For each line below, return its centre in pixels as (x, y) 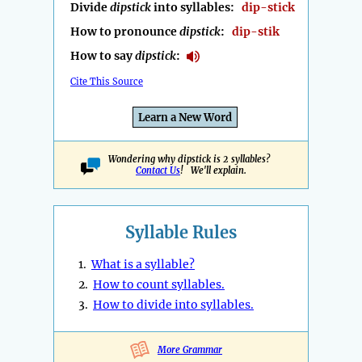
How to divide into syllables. (173, 305)
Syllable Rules (181, 233)
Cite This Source (107, 82)
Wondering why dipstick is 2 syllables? (191, 160)
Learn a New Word (185, 118)
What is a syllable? (143, 265)
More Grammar (190, 350)
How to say (103, 56)
